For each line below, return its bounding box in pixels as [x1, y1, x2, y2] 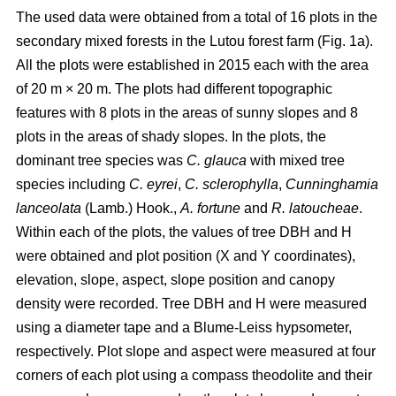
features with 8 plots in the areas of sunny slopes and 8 [16, 104, 358, 120]
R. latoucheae [271, 200, 359, 216]
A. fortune [180, 200, 240, 216]
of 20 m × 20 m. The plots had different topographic [16, 80, 332, 96]
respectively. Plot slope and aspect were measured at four [16, 343, 376, 359]
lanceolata [16, 200, 81, 216]
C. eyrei [129, 176, 178, 192]
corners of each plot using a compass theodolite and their [16, 367, 372, 383]
